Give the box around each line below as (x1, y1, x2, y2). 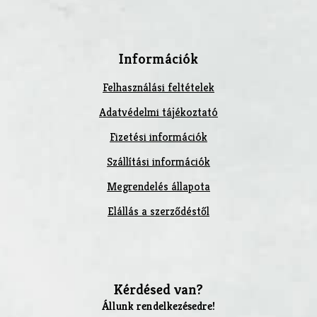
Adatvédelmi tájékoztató (98, 104, 218, 120)
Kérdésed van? (113, 279, 203, 299)
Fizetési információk (109, 129, 207, 144)
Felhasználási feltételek (102, 79, 214, 95)
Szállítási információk (106, 154, 210, 169)
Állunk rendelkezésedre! (101, 298, 215, 313)
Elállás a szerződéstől (107, 203, 209, 219)
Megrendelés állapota (106, 178, 210, 194)
